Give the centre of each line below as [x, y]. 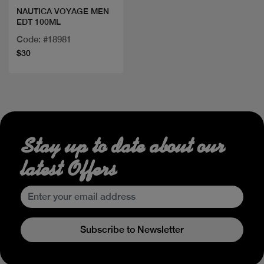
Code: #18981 [44, 39]
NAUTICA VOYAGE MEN [54, 11]
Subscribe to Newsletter [132, 229]
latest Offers [69, 169]
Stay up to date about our [123, 146]
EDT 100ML [39, 22]
